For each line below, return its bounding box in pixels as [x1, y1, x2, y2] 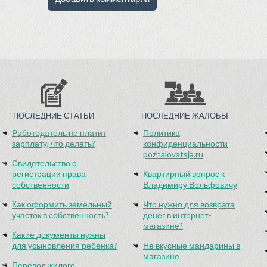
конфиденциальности [143, 138, 228, 148]
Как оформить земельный [12, 199, 112, 209]
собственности [12, 179, 69, 190]
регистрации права [12, 169, 86, 179]
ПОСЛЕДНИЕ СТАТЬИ [13, 111, 94, 120]
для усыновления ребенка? [12, 240, 117, 250]
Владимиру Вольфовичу [143, 179, 237, 190]
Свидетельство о [12, 158, 77, 168]
